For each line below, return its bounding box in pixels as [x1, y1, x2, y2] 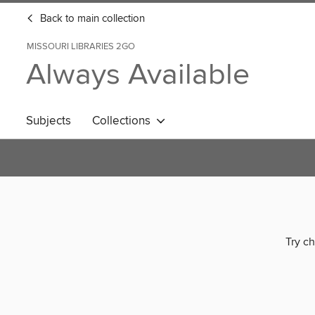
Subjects [26, 113, 71, 129]
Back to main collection [37, 13, 145, 25]
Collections [92, 113, 156, 129]
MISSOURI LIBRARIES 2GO [27, 41, 135, 52]
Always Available [26, 56, 250, 94]
